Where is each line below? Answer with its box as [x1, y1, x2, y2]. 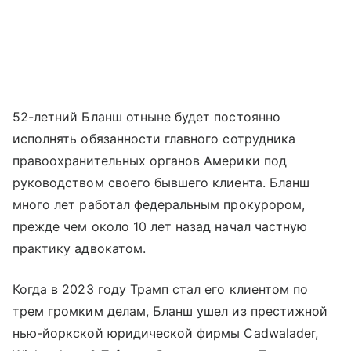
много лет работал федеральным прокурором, [13, 197, 305, 213]
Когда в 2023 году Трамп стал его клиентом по [13, 281, 309, 298]
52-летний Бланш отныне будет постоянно [13, 109, 280, 125]
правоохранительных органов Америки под [13, 153, 287, 169]
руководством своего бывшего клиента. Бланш [13, 175, 310, 191]
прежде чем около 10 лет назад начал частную [13, 219, 308, 235]
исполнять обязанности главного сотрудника [13, 131, 295, 147]
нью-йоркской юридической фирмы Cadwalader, [13, 325, 319, 342]
